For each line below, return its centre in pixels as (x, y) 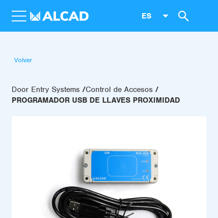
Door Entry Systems (46, 90)
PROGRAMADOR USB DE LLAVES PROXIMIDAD (96, 100)
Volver (23, 60)
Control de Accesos (119, 90)
